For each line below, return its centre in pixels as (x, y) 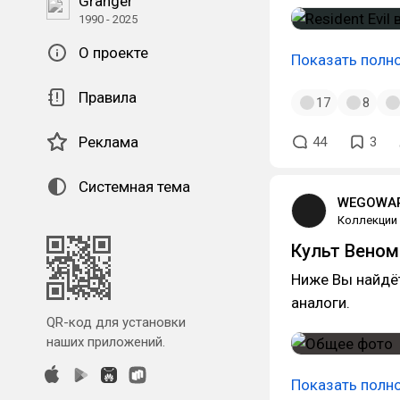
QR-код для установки (116, 322)
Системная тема (134, 187)
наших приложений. (106, 342)
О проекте (113, 53)
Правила (108, 97)
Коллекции (367, 220)
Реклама (108, 142)
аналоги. (321, 303)
